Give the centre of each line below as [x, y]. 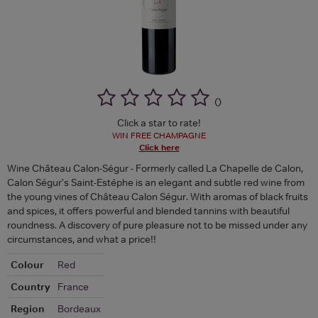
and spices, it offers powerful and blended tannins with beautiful [148, 210]
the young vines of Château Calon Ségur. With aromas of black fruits [158, 196]
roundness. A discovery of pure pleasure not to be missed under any [157, 225]
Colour [27, 264]
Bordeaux [79, 308]
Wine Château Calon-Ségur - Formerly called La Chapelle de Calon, [155, 168]
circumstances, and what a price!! [82, 239]
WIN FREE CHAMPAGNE [159, 135]
